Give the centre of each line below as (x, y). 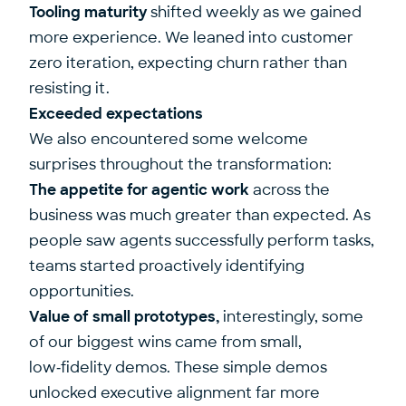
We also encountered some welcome (169, 139)
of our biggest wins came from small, (165, 342)
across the (290, 190)
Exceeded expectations (116, 114)
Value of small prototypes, (126, 317)
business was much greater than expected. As (200, 215)
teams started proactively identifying (167, 266)
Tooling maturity (88, 12)
